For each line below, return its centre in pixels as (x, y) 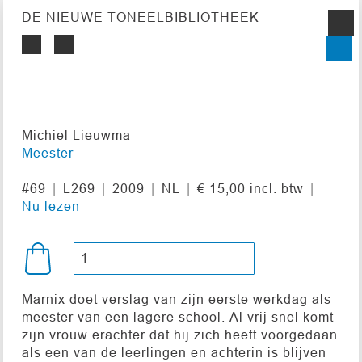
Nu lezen (51, 206)
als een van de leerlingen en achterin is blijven (174, 352)
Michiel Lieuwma (76, 135)
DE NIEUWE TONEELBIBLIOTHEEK (140, 17)
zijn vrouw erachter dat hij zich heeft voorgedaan (179, 334)
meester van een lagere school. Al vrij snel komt (177, 316)
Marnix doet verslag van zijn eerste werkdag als (176, 299)
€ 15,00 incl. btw (250, 188)
